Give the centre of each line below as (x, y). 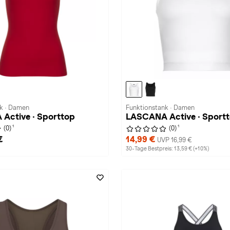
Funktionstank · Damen (160, 108)
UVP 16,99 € (175, 140)
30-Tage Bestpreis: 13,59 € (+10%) (167, 148)
